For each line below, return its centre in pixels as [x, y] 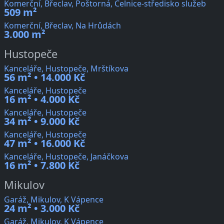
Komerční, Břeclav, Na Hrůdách [62, 26]
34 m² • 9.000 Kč [42, 121]
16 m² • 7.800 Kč [42, 165]
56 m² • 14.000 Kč [44, 77]
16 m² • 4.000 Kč [42, 99]
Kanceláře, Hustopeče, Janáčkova [66, 157]
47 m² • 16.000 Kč [44, 143]
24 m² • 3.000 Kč [42, 208]
